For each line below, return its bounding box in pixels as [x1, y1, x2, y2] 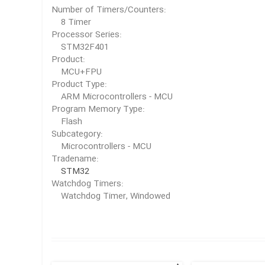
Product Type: [51, 77, 107, 92]
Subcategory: [51, 127, 103, 142]
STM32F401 [51, 40, 121, 55]
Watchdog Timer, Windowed [51, 189, 170, 204]
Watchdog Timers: [51, 177, 124, 192]
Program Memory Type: [51, 102, 145, 117]
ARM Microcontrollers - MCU [51, 90, 185, 105]
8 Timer [51, 15, 103, 30]
